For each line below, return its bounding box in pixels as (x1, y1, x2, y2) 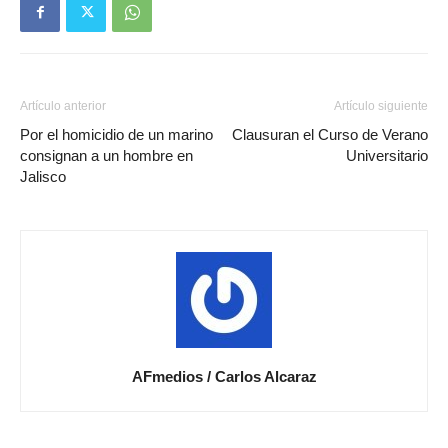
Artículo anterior (20, 99, 106, 114)
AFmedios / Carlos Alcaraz (131, 368, 317, 386)
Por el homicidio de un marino (20, 126, 213, 144)
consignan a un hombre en (20, 147, 193, 165)
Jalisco (20, 168, 66, 186)
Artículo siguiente (334, 99, 428, 114)
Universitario (346, 147, 428, 165)
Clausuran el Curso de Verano (232, 126, 428, 144)
